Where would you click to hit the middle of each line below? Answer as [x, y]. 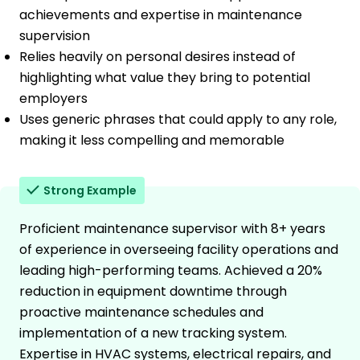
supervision [55, 35]
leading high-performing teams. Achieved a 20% [171, 270]
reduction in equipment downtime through [153, 291]
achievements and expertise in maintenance [161, 14]
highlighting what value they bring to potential [165, 77]
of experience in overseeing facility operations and [179, 249]
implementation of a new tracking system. [153, 333]
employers [53, 98]
